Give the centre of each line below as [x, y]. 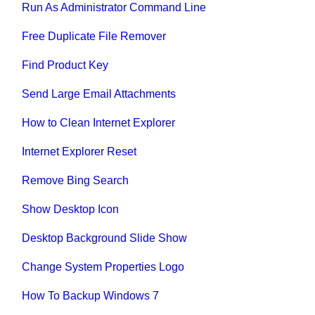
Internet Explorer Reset [79, 151]
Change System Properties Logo [103, 266]
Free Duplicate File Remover [94, 36]
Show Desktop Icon [71, 209]
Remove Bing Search [76, 180]
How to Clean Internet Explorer [99, 122]
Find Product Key [65, 65]
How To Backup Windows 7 [91, 295]
